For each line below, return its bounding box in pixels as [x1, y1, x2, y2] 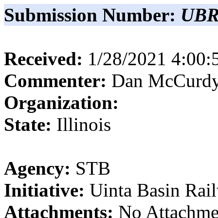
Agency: [4, 158, 75, 179]
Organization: [4, 92, 119, 113]
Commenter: [4, 70, 111, 91]
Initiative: [4, 180, 85, 200]
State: [4, 114, 52, 135]
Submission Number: [4, 4, 181, 25]
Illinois [56, 114, 111, 135]
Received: [4, 48, 83, 69]
